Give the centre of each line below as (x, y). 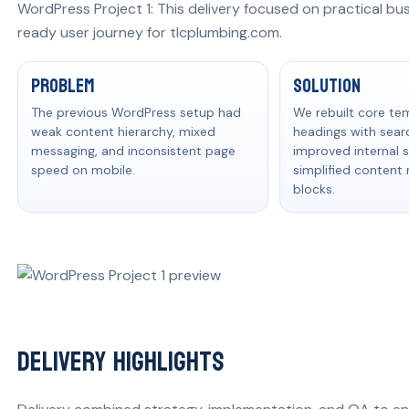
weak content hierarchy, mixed (123, 131)
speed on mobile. (83, 169)
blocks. (315, 189)
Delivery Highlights (121, 362)
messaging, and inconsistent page (133, 150)
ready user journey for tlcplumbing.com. (150, 32)
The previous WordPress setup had (136, 112)
